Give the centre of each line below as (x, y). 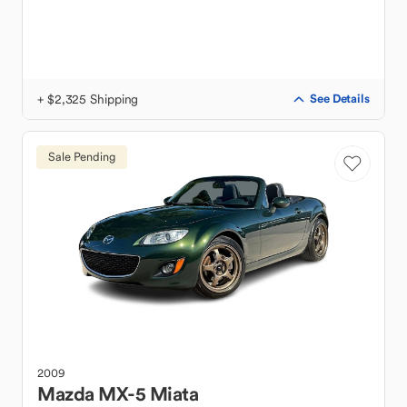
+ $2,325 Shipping (88, 99)
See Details (340, 99)
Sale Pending (82, 157)
